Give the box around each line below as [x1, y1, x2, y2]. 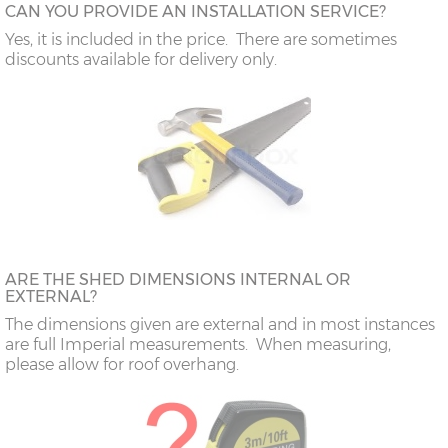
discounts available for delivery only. [5, 50, 277, 70]
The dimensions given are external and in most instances [5, 315, 435, 335]
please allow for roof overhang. [5, 355, 239, 375]
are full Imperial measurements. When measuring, [5, 335, 391, 355]
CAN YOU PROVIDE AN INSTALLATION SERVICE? [5, 2, 386, 22]
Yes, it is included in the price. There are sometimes [5, 30, 397, 50]
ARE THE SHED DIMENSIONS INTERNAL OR [5, 270, 351, 290]
